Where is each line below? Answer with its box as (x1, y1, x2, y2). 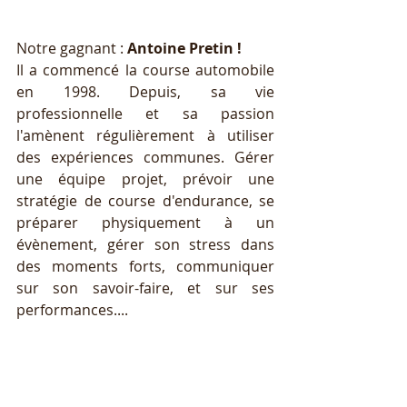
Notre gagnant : (16, 37, 124, 58)
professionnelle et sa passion (16, 103, 274, 124)
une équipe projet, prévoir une (16, 168, 274, 189)
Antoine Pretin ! (124, 37, 242, 58)
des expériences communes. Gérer (16, 146, 274, 167)
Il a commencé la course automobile (16, 59, 274, 80)
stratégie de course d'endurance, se (16, 190, 274, 211)
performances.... (16, 299, 132, 320)
